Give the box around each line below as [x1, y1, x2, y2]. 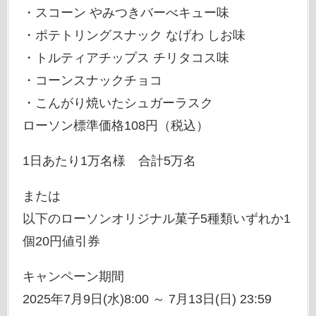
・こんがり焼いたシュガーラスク [22, 96, 213, 111]
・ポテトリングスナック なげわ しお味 [22, 28, 245, 43]
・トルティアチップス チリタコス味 [22, 51, 229, 66]
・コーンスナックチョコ [22, 73, 162, 88]
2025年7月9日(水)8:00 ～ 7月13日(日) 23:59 [22, 291, 272, 306]
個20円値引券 [22, 233, 100, 248]
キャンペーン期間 [22, 269, 124, 284]
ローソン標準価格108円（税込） [22, 119, 209, 133]
